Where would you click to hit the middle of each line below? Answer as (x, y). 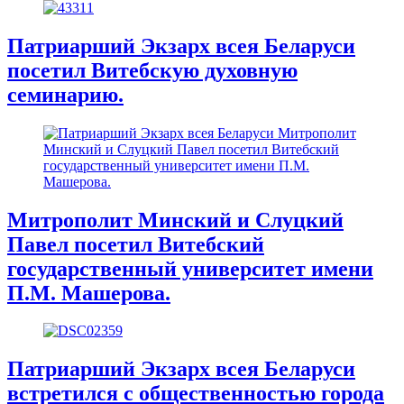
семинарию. (65, 94)
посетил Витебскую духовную (152, 70)
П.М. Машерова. (89, 293)
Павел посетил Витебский (136, 244)
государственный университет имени (190, 268)
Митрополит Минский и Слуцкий (175, 220)
